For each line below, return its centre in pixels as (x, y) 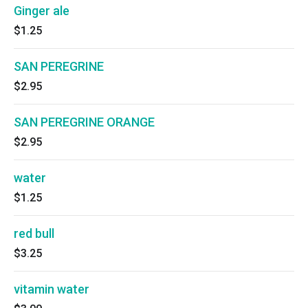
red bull (34, 233)
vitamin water (52, 289)
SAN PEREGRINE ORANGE (84, 122)
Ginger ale (42, 11)
